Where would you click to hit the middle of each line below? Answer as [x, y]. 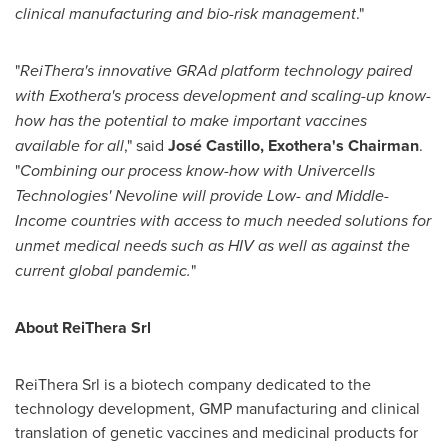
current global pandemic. [103, 270]
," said [146, 144]
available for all [69, 145]
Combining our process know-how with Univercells [197, 170]
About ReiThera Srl [83, 327]
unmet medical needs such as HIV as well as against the [212, 245]
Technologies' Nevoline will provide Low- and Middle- [202, 195]
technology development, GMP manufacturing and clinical [217, 407]
